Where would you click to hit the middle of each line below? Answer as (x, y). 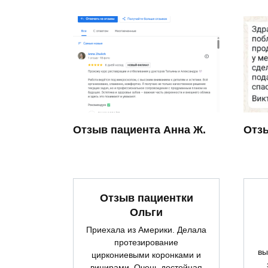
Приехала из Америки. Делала (146, 230)
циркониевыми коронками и (146, 255)
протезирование (146, 243)
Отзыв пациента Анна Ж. (139, 130)
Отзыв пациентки (146, 198)
